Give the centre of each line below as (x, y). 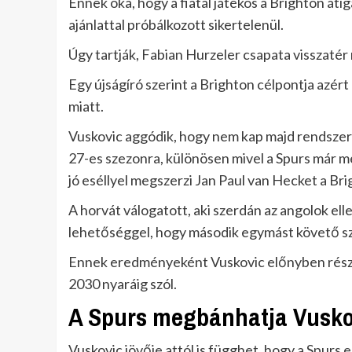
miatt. (86, 106)
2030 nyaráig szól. (123, 284)
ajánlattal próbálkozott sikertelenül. (176, 25)
